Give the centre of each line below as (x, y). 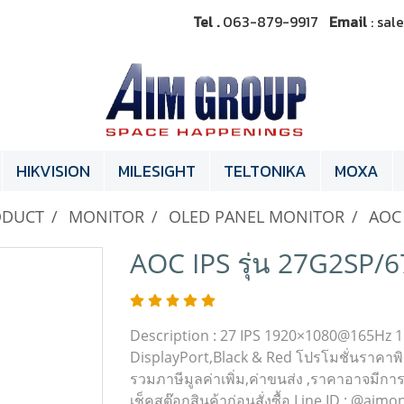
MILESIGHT (157, 171)
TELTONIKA (266, 171)
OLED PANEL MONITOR (257, 217)
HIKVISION (54, 171)
